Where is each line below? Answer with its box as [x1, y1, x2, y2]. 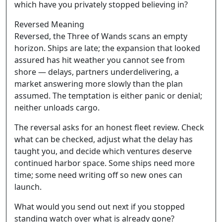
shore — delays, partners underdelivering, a [14, 66, 179, 77]
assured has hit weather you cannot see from [14, 54, 185, 65]
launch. [14, 181, 42, 192]
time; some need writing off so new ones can [14, 169, 182, 180]
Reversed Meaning [14, 18, 84, 30]
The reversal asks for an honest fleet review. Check [14, 121, 204, 133]
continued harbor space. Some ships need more [14, 157, 195, 168]
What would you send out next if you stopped [14, 201, 185, 212]
